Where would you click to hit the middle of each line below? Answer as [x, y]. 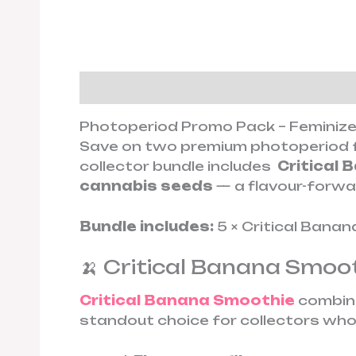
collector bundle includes [177, 166]
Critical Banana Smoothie [187, 300]
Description [129, 87]
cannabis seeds [146, 186]
